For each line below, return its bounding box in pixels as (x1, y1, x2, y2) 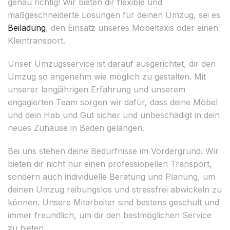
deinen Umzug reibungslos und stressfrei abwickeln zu (8, 184, 222, 195)
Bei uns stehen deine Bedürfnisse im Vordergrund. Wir (8, 145, 219, 156)
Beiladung (8, 22, 46, 33)
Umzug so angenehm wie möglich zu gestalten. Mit (8, 71, 206, 82)
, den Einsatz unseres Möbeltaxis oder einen (46, 22, 218, 33)
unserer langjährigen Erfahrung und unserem (8, 84, 185, 94)
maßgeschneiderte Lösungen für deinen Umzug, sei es (8, 9, 220, 20)
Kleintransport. (8, 35, 65, 46)
